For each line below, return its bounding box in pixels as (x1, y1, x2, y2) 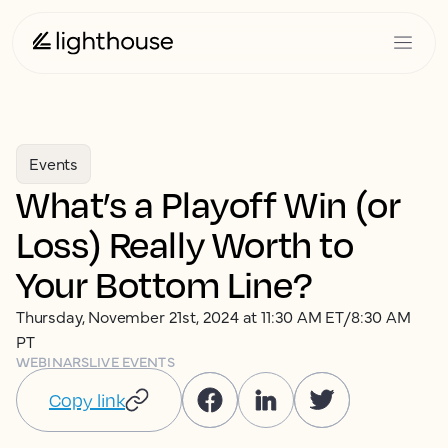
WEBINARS (16, 351, 90, 371)
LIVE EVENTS (89, 351, 175, 371)
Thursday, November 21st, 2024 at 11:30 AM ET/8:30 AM (16, 305, 411, 327)
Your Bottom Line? (16, 261, 312, 306)
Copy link (49, 389, 125, 411)
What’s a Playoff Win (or (16, 181, 401, 226)
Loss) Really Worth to (16, 221, 354, 266)
